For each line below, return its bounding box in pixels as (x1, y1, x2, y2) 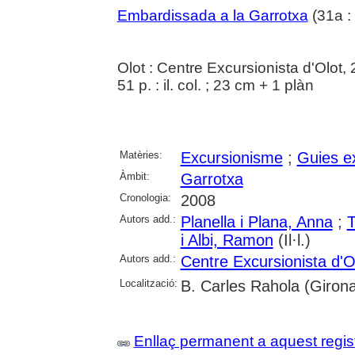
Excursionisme (180, 149, 283, 166)
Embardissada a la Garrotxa (116, 7, 308, 24)
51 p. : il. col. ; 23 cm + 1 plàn (116, 77, 314, 94)
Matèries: (119, 149, 162, 161)
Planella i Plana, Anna (180, 213, 333, 231)
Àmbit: (119, 170, 150, 182)
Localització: (119, 277, 177, 289)
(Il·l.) (273, 231, 311, 249)
